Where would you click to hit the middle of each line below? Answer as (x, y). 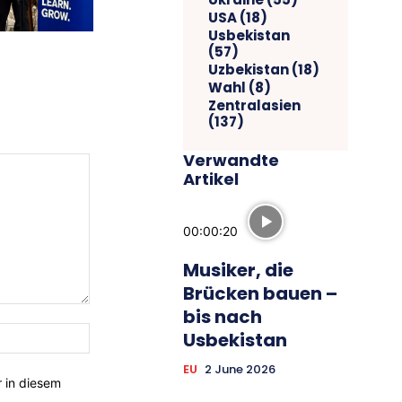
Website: (114, 331)
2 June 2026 (240, 369)
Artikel (211, 179)
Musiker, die (238, 270)
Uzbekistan (249, 69)
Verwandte (231, 160)
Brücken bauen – (260, 293)
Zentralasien (254, 105)
